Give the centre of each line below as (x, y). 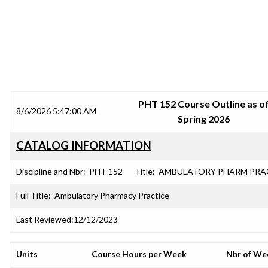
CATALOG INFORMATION (84, 145)
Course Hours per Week (139, 254)
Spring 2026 (203, 119)
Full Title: (33, 195)
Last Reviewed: (45, 219)
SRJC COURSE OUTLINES (134, 63)
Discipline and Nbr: (51, 171)
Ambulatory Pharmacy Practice (112, 195)
